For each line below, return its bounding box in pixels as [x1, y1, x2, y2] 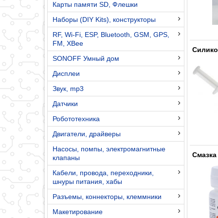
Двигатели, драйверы [53, 129, 121, 138]
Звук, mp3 [53, 84, 84, 92]
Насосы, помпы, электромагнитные [53, 145, 165, 153]
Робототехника [53, 114, 100, 123]
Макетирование [53, 207, 103, 216]
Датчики [53, 99, 78, 108]
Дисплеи [53, 69, 80, 77]
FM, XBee [53, 39, 83, 47]
